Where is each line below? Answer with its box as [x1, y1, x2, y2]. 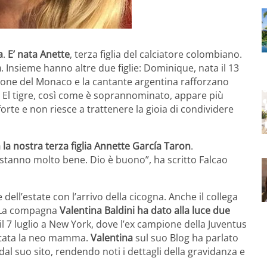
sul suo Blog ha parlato [133, 231, 238, 244]
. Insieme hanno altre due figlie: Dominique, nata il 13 [1, 61, 239, 74]
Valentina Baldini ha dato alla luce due [60, 203, 230, 217]
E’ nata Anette [8, 47, 70, 61]
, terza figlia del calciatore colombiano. [70, 47, 242, 61]
